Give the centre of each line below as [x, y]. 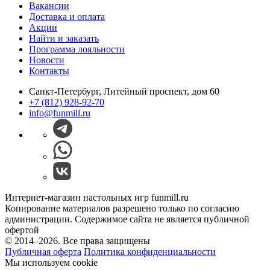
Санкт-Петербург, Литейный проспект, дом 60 [124, 91]
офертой [22, 230]
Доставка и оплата [67, 16]
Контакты [49, 71]
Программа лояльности [77, 49]
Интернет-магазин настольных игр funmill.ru [97, 197]
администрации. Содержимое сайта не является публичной [127, 219]
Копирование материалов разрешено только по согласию [122, 208]
